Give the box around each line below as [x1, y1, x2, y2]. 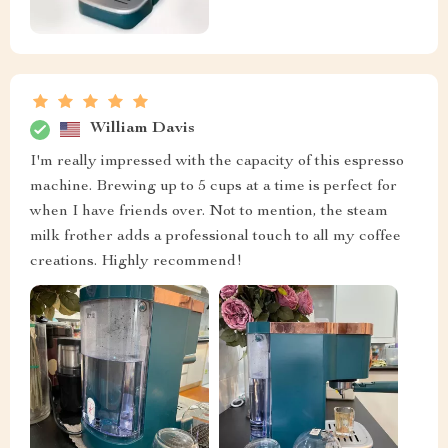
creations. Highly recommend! [30, 253, 242, 270]
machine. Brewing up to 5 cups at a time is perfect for [30, 178, 397, 195]
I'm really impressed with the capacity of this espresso [30, 153, 404, 170]
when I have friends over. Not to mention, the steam [30, 203, 388, 220]
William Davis [90, 121, 195, 138]
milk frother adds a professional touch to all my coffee [30, 228, 401, 245]
